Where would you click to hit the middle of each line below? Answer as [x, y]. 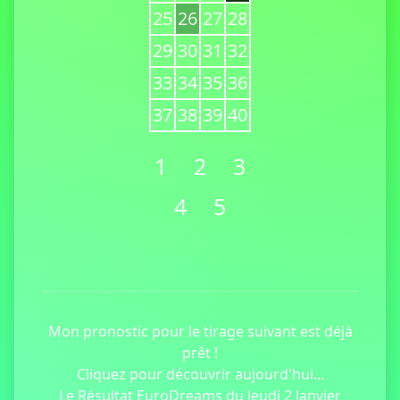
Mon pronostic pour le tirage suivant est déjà [200, 331]
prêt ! [200, 353]
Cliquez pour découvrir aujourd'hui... [200, 374]
